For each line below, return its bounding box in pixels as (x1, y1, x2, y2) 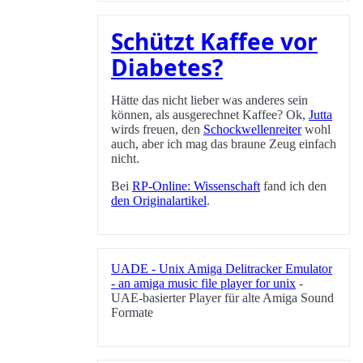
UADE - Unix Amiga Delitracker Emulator (111, 262, 332, 276)
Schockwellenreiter (203, 122, 301, 137)
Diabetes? (111, 52, 223, 83)
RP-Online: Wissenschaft (132, 179, 260, 194)
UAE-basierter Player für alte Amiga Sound (111, 291, 334, 305)
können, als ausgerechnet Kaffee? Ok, (111, 108, 309, 122)
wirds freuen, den (111, 122, 203, 137)
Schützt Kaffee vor (111, 26, 318, 58)
